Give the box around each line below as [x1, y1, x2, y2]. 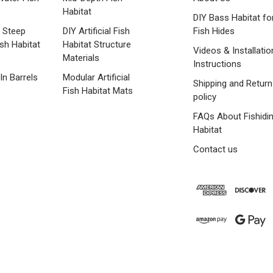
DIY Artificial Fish [63, 25, 130, 37]
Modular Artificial [63, 71, 130, 83]
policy [193, 91, 216, 102]
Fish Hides [193, 25, 235, 37]
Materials [63, 52, 100, 63]
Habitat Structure [63, 38, 132, 50]
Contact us [193, 143, 238, 155]
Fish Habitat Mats [63, 85, 133, 96]
